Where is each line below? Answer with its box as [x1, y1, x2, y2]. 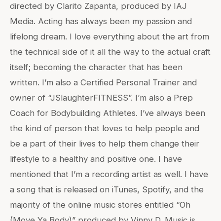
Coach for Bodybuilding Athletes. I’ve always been [10, 108, 205, 118]
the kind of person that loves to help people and [10, 123, 199, 133]
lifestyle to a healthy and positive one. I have [10, 153, 182, 164]
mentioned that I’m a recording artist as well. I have [10, 169, 208, 179]
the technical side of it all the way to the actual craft [10, 46, 211, 57]
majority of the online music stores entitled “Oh [10, 199, 190, 210]
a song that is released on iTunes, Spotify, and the [10, 184, 204, 194]
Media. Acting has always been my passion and [10, 16, 192, 26]
